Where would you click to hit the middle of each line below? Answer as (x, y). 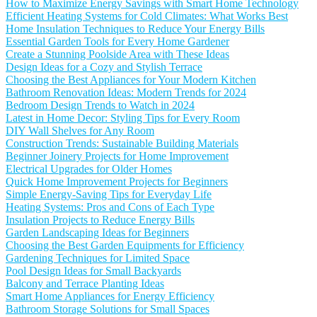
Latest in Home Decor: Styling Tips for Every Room (123, 118)
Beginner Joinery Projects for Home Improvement (117, 156)
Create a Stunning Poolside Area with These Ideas (117, 54)
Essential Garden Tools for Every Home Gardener (117, 41)
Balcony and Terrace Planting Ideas (85, 283)
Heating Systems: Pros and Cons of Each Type (110, 207)
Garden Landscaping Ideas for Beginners (97, 232)
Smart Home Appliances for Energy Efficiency (110, 296)
